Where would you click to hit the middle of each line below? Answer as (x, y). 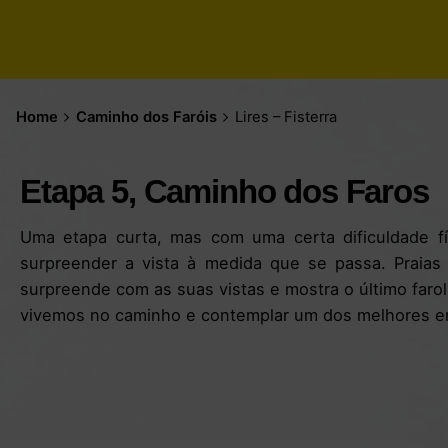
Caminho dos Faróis (146, 116)
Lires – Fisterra (285, 116)
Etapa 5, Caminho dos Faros (224, 192)
